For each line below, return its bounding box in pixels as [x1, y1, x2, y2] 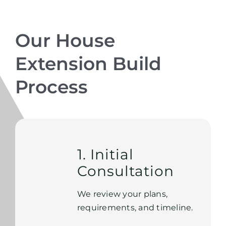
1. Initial [77, 146, 134, 163]
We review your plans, [77, 189, 168, 199]
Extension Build [15, 52, 161, 75]
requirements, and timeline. [77, 203, 193, 213]
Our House [15, 29, 115, 52]
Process [15, 76, 88, 98]
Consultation [77, 162, 174, 180]
